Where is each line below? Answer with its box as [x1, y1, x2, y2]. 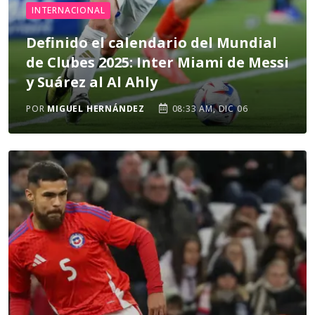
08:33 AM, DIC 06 [169, 103, 248, 115]
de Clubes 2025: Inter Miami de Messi [26, 53, 289, 72]
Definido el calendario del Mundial [26, 33, 277, 52]
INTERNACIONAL [32, 4, 105, 16]
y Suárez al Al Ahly [26, 72, 157, 91]
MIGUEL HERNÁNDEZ [47, 103, 146, 115]
